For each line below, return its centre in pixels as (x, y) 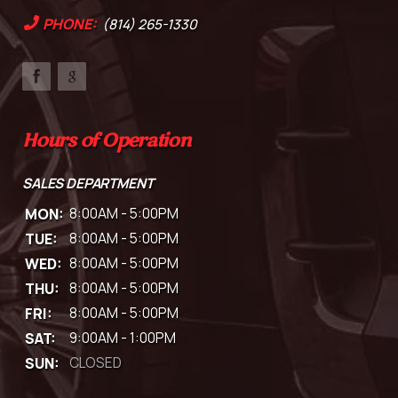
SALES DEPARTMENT (88, 183)
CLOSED (96, 362)
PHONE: (69, 24)
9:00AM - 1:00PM (123, 338)
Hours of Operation (107, 140)
